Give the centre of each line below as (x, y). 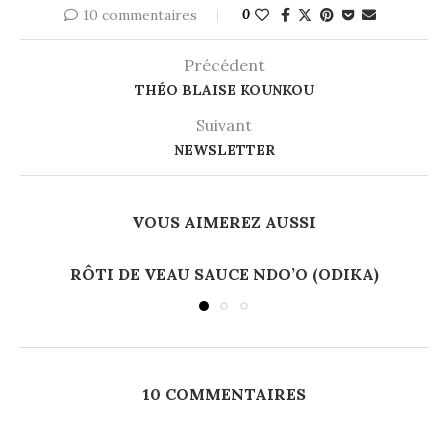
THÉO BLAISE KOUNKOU (224, 89)
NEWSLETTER (224, 149)
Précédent (224, 64)
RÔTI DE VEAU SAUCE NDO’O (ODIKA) (224, 273)
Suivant (224, 124)
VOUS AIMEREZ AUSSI (224, 221)
